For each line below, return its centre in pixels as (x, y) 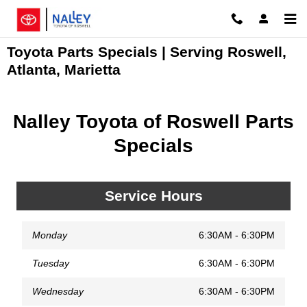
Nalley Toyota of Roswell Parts (153, 122)
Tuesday (51, 263)
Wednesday (58, 291)
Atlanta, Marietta (64, 70)
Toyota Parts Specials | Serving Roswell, (147, 52)
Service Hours (153, 195)
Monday (50, 235)
